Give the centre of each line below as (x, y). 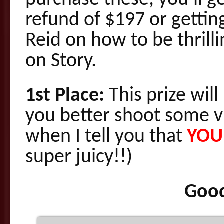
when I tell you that (106, 137)
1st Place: (65, 96)
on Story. (61, 62)
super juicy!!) (79, 158)
